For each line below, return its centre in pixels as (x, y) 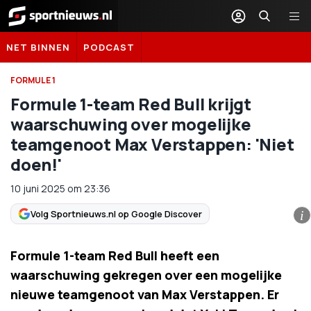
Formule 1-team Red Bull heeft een (115, 255)
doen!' (36, 164)
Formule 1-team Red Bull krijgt (131, 104)
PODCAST (109, 47)
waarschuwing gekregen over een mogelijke (146, 275)
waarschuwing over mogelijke (131, 124)
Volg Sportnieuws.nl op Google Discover (116, 213)
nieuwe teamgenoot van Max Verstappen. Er (145, 294)
